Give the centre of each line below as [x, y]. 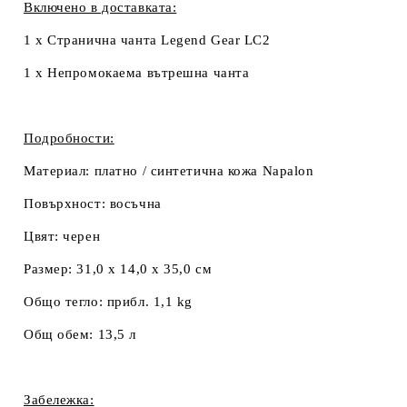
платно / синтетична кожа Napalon [204, 170]
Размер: [50, 268]
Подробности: [69, 138]
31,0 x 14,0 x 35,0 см [144, 268]
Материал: [59, 170]
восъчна [135, 203]
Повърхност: [67, 203]
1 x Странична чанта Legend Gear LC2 [147, 40]
